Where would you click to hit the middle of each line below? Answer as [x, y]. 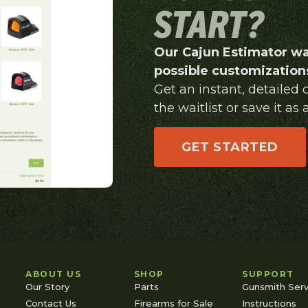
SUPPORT [268, 274]
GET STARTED [230, 147]
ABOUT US [54, 274]
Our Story [48, 286]
